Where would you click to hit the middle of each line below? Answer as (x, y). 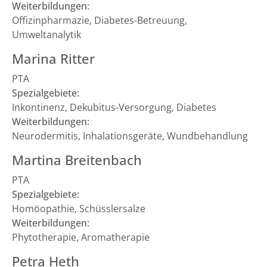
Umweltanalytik (46, 35)
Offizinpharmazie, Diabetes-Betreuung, (100, 20)
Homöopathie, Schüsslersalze (79, 209)
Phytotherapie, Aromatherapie (81, 237)
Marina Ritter (53, 59)
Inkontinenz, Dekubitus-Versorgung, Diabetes (114, 107)
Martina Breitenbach (77, 160)
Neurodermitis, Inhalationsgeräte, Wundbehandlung (130, 136)
